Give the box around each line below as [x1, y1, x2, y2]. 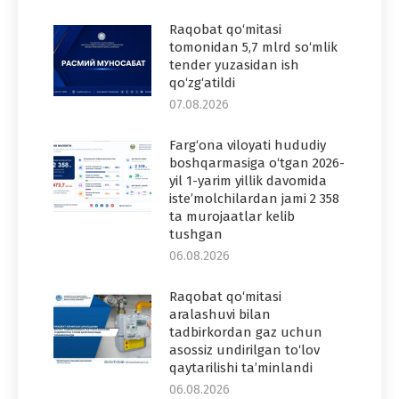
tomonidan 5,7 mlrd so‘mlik [169, 38, 338, 55]
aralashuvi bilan [169, 305, 271, 322]
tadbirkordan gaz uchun [169, 323, 322, 340]
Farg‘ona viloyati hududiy [169, 136, 326, 153]
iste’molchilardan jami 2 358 [169, 190, 339, 207]
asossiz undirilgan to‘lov [169, 341, 320, 358]
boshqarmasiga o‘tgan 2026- [169, 154, 345, 171]
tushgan [169, 225, 223, 242]
